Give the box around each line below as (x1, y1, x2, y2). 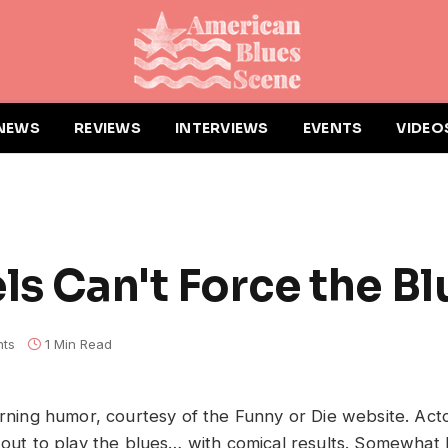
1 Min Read (45, 335, 112, 352)
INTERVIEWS (174, 119, 269, 137)
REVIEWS (73, 119, 141, 137)
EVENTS (302, 119, 363, 137)
